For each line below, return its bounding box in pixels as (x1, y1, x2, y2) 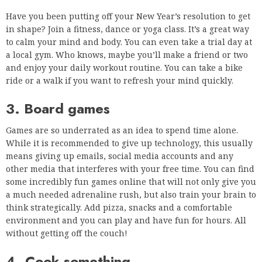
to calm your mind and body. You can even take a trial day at (6, 36, 252, 47)
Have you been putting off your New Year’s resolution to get (6, 10, 250, 22)
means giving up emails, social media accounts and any (6, 150, 233, 161)
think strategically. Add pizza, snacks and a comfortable (6, 201, 232, 213)
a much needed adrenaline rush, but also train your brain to (6, 188, 256, 200)
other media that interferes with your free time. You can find (6, 163, 254, 174)
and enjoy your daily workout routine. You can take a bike (6, 61, 243, 73)
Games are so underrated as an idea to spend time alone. (6, 124, 238, 136)
